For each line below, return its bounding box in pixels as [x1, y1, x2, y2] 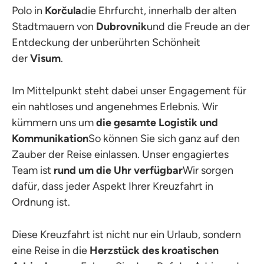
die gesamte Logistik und [96, 115, 218, 129]
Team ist [12, 163, 54, 177]
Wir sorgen [183, 163, 233, 177]
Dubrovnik [96, 19, 147, 33]
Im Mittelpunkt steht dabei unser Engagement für [12, 84, 246, 97]
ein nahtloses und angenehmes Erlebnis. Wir [12, 100, 218, 113]
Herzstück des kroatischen [90, 243, 219, 257]
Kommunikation [12, 131, 88, 145]
